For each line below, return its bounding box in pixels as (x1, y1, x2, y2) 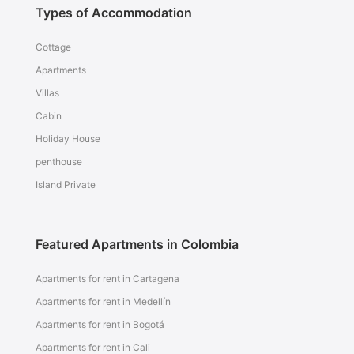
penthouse (35, 156, 82, 168)
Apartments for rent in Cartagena (35, 273, 179, 284)
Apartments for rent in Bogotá (35, 318, 164, 330)
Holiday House (35, 133, 100, 145)
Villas (35, 87, 59, 99)
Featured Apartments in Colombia (35, 236, 239, 252)
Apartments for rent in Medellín (35, 296, 171, 307)
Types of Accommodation (35, 5, 192, 21)
